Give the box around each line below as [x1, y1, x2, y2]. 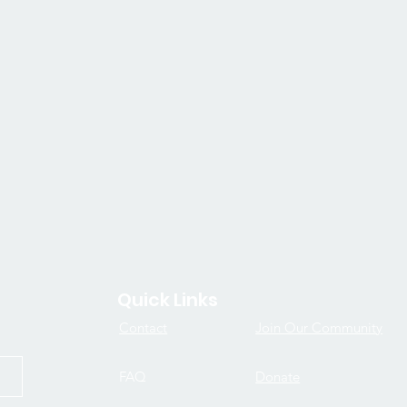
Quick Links [117, 286, 219, 313]
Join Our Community [255, 318, 383, 336]
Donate [255, 367, 301, 385]
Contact [119, 318, 168, 336]
